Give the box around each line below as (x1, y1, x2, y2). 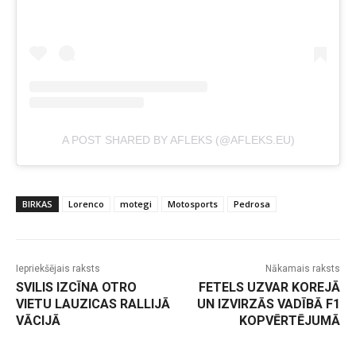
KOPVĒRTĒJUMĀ (238, 313, 340, 329)
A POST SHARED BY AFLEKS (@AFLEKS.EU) (61, 133, 295, 147)
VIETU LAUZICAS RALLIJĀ (16, 296, 170, 312)
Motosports (168, 198, 218, 211)
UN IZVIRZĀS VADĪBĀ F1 (196, 296, 340, 312)
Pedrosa (234, 198, 270, 211)
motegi (120, 198, 152, 211)
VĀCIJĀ (16, 313, 60, 329)
